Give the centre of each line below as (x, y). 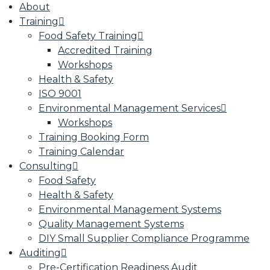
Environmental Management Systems (130, 209)
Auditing (40, 253)
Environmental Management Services (130, 108)
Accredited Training (105, 50)
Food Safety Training (88, 36)
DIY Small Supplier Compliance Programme (144, 238)
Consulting (46, 166)
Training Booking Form (94, 137)
